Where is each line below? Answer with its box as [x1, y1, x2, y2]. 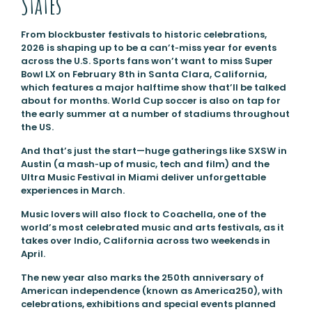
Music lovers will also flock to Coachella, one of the [20, 208, 266, 221]
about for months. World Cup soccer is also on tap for [20, 94, 281, 108]
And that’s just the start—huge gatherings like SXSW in [20, 144, 287, 158]
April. [20, 247, 47, 261]
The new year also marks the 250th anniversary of [20, 271, 264, 285]
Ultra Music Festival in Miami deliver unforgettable [20, 171, 266, 185]
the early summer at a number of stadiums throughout [20, 107, 290, 121]
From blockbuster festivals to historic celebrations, [20, 28, 267, 42]
